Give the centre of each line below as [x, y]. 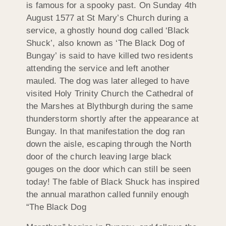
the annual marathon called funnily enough [108, 195]
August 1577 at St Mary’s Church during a [107, 18]
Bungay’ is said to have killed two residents [110, 56]
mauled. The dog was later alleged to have [108, 81]
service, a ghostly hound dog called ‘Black [108, 31]
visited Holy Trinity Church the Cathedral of [110, 94]
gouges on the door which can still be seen [109, 169]
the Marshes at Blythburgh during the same [110, 106]
